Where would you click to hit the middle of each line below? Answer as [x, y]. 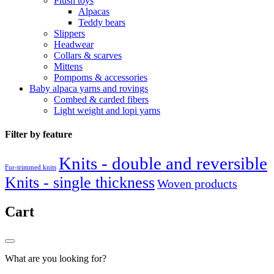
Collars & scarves [88, 56]
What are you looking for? [56, 259]
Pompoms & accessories [101, 78]
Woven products [197, 183]
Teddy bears [102, 23]
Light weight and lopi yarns [107, 111]
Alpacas [94, 12]
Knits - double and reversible [163, 163]
